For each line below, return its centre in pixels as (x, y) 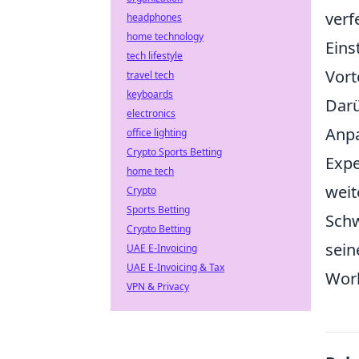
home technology (165, 36)
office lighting (157, 133)
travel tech (150, 75)
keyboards (150, 94)
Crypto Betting (159, 229)
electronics (151, 113)
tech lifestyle (155, 56)
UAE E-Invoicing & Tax (175, 267)
